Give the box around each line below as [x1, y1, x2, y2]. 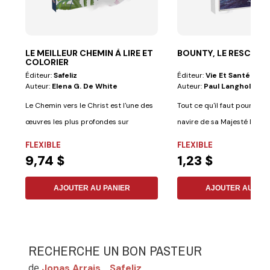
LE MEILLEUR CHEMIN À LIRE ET [25, 47, 154, 58]
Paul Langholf [204, 81, 254, 91]
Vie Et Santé [206, 70, 251, 80]
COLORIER [25, 56, 69, 67]
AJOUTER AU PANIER [53, 183, 130, 192]
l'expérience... [25, 133, 71, 143]
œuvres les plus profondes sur [25, 116, 130, 127]
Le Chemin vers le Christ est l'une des [25, 100, 154, 110]
